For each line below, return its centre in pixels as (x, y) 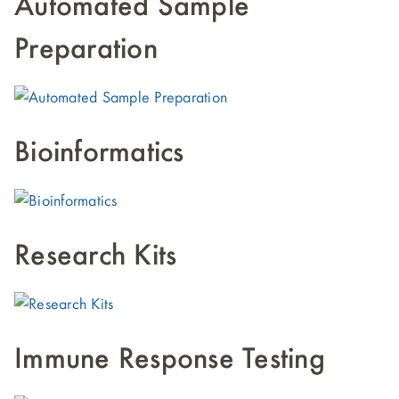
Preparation (86, 50)
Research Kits (96, 256)
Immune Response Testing (170, 360)
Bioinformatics (99, 153)
